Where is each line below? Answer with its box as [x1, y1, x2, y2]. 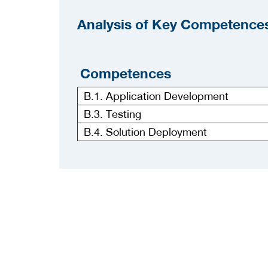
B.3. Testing [84, 107, 141, 120]
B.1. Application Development [84, 89, 229, 102]
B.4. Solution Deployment [84, 125, 207, 138]
